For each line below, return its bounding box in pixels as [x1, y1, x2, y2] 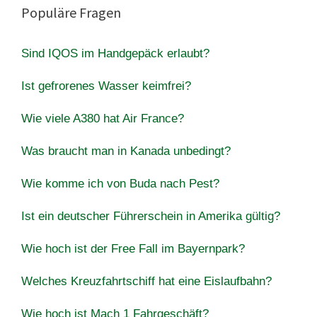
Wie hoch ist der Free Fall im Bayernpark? [21, 241, 245, 255]
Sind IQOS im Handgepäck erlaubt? [21, 46, 209, 60]
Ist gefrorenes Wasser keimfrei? [21, 79, 191, 93]
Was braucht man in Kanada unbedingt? [21, 144, 231, 158]
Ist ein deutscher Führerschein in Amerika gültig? [21, 209, 280, 223]
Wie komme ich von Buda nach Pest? [21, 176, 219, 190]
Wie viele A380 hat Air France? [21, 111, 184, 125]
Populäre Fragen [21, 3, 121, 21]
